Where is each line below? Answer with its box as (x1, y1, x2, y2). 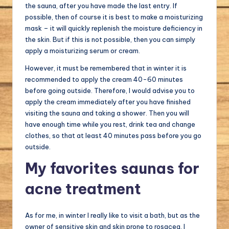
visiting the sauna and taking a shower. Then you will (25, 108, 189, 117)
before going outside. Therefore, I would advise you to (25, 86, 195, 95)
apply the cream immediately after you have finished (25, 97, 191, 106)
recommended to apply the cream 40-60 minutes (25, 75, 183, 83)
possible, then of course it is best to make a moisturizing (25, 12, 203, 21)
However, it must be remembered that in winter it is (25, 63, 187, 72)
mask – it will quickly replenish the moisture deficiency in (25, 24, 202, 32)
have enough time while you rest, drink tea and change (25, 120, 195, 128)
